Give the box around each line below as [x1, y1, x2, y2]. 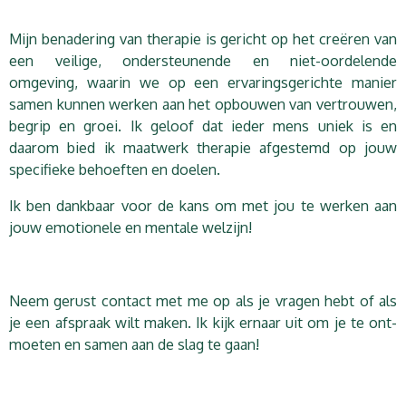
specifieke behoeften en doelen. [9, 159, 220, 179]
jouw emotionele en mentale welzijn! [9, 217, 252, 237]
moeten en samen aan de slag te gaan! [9, 333, 259, 353]
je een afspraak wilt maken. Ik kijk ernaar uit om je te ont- [9, 312, 397, 332]
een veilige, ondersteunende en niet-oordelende [9, 50, 397, 70]
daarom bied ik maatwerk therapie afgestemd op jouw [9, 137, 397, 157]
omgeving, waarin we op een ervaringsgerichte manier [9, 72, 397, 92]
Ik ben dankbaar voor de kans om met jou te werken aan [9, 196, 397, 216]
